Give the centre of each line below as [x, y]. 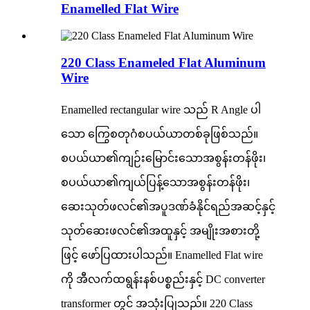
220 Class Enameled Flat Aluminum [163, 62]
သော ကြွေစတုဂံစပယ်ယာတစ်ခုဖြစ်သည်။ [159, 134]
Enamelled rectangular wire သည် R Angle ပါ [161, 109]
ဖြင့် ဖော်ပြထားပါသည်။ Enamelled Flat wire [162, 255]
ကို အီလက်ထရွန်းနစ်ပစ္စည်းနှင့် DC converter [163, 279]
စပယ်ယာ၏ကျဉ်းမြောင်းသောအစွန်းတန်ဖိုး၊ [163, 158]
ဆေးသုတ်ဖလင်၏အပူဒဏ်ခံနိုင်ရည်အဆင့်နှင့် [168, 206]
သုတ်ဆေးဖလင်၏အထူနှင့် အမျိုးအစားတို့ [160, 230]
